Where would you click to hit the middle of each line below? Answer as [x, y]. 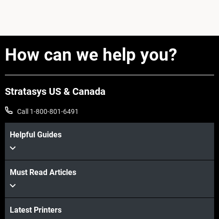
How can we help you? [91, 55]
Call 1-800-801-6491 [48, 112]
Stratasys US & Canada [55, 92]
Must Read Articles [43, 173]
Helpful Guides [36, 135]
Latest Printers [36, 210]
